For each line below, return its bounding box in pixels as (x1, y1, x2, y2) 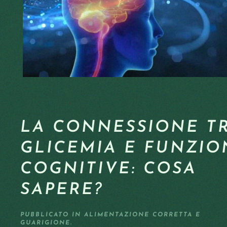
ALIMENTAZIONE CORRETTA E (84, 212, 201, 218)
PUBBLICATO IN (20, 212, 84, 218)
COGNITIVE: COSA (20, 161, 197, 177)
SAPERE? (20, 182, 103, 198)
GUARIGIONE (20, 220, 70, 226)
